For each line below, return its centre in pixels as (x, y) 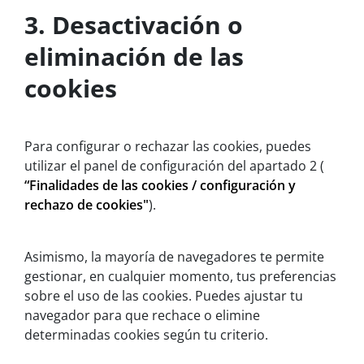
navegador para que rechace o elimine (142, 316)
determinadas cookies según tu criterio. (146, 335)
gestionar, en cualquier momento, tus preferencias (180, 277)
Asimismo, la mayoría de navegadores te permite (174, 257)
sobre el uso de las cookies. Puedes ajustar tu (164, 296)
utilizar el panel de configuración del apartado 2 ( (174, 166)
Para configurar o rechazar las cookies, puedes (168, 147)
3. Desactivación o (134, 25)
